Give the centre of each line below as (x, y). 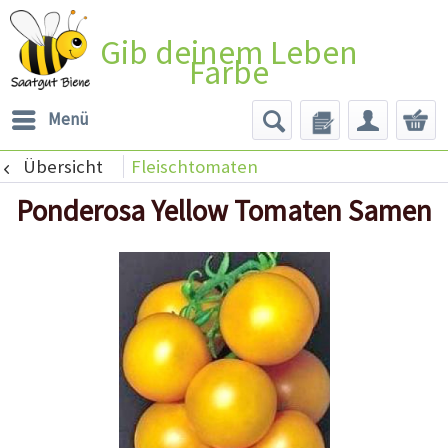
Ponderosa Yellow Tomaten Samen (224, 211)
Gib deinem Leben (229, 52)
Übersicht (62, 166)
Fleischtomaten (194, 166)
